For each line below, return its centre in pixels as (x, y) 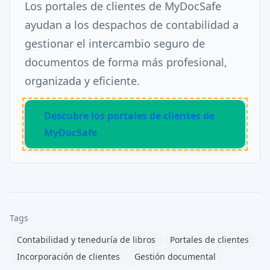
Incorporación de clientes (68, 256)
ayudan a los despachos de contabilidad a (132, 25)
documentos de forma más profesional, (126, 62)
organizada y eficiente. (82, 81)
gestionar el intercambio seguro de (115, 43)
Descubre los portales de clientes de (129, 116)
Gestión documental (175, 256)
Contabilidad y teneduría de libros (86, 240)
